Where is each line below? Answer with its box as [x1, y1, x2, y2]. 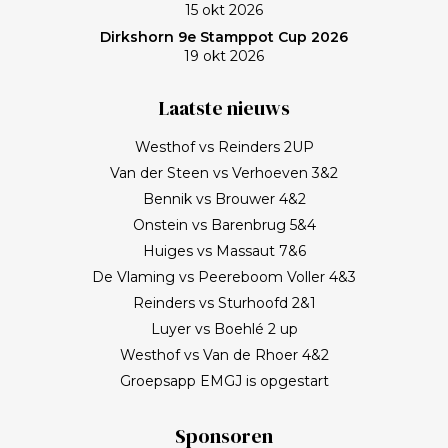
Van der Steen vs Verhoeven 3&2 [110, 163, 338, 182]
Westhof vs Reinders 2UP [134, 137, 314, 156]
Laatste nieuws [158, 94, 290, 123]
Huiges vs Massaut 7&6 [142, 241, 306, 260]
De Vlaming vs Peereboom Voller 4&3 [92, 267, 356, 286]
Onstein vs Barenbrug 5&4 [132, 215, 316, 234]
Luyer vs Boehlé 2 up [150, 319, 298, 338]
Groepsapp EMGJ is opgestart [119, 371, 329, 390]
